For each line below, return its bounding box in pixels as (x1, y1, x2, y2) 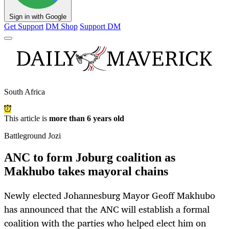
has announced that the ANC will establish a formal (4, 201, 210, 217)
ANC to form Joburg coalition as (4, 151, 175, 165)
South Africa (4, 87, 45, 97)
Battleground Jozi (4, 131, 61, 141)
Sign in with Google (9, 13, 66, 21)
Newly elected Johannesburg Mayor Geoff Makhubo (4, 188, 215, 203)
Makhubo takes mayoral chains (4, 165, 168, 178)
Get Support (4, 22, 43, 31)
